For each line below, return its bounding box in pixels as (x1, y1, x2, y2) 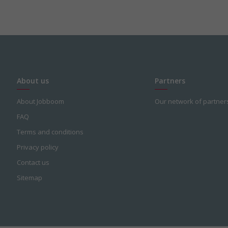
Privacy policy (17, 142, 59, 152)
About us (17, 75, 49, 85)
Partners (154, 75, 185, 85)
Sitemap (17, 173, 43, 182)
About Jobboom (17, 96, 65, 106)
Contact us (17, 157, 50, 167)
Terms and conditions (17, 127, 84, 136)
